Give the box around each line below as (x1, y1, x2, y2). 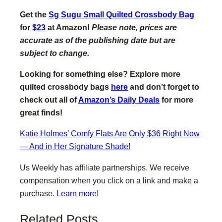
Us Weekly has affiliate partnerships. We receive (20, 163, 189, 172)
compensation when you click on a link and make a (20, 175, 198, 185)
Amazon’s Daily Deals (78, 95, 160, 104)
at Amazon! (46, 22, 92, 32)
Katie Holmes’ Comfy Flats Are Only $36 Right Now (20, 129, 200, 138)
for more (160, 95, 193, 104)
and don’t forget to (128, 82, 199, 91)
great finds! (20, 108, 62, 117)
